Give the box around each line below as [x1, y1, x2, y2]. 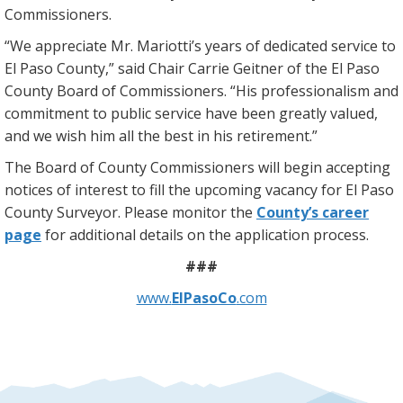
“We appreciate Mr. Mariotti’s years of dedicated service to [4, 36, 396, 57]
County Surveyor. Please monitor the [4, 202, 256, 223]
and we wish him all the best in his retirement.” [4, 126, 318, 147]
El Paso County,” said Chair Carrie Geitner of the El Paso [4, 58, 380, 79]
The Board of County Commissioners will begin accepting [4, 157, 390, 178]
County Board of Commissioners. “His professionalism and [4, 81, 399, 102]
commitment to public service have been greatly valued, [4, 103, 378, 124]
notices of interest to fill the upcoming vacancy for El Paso [4, 180, 394, 201]
